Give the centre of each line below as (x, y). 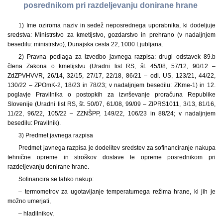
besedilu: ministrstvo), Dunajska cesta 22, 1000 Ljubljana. (85, 44)
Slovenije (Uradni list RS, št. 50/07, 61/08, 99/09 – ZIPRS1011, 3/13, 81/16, (111, 104)
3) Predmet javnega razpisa (56, 135)
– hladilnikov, (36, 213)
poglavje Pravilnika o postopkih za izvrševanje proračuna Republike (111, 94)
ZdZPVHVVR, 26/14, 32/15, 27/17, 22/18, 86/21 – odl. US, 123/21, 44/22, (111, 75)
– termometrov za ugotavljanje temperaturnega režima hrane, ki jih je (117, 191)
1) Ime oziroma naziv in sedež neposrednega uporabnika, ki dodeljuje (117, 25)
